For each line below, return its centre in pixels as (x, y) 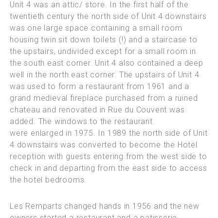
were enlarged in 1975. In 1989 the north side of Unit (109, 133)
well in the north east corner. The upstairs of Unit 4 (105, 75)
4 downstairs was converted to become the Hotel (104, 145)
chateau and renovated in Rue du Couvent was (97, 110)
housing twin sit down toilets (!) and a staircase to (104, 40)
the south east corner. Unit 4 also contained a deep (107, 63)
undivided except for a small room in (127, 52)
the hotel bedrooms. (48, 180)
